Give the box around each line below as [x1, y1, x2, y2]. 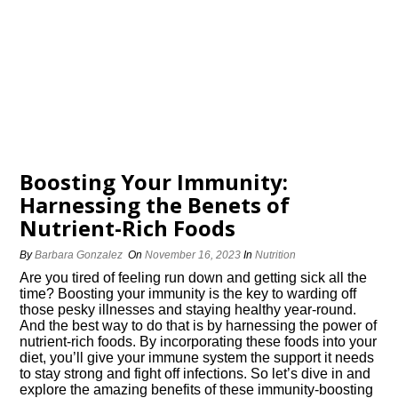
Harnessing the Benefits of [20, 190, 291, 219]
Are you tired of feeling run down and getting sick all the [20, 270, 368, 285]
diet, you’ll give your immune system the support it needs [20, 350, 375, 365]
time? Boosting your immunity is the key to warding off [20, 286, 357, 301]
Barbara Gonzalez [35, 249, 123, 261]
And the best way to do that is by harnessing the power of [20, 318, 378, 333]
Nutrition [255, 249, 297, 261]
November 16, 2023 [145, 249, 242, 261]
